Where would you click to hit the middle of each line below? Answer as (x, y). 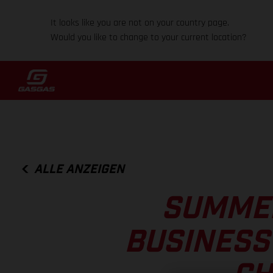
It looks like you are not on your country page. (140, 23)
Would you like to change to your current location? (149, 37)
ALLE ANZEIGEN (80, 169)
